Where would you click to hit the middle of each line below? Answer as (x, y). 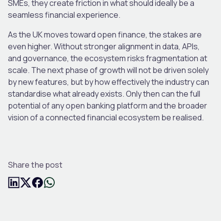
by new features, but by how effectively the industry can (109, 82)
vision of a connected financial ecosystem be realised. (107, 117)
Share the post (35, 165)
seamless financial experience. (65, 15)
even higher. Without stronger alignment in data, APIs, (104, 46)
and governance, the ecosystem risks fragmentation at (108, 58)
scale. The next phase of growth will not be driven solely (108, 70)
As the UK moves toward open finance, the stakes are (105, 34)
